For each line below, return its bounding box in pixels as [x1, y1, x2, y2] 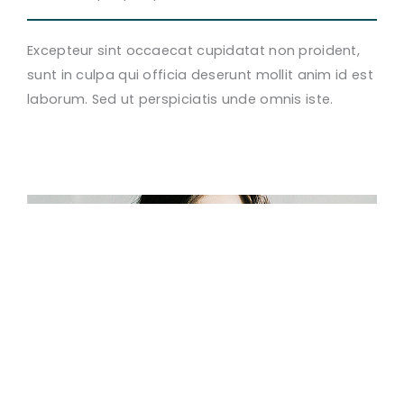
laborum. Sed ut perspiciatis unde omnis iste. [27, 90, 334, 108]
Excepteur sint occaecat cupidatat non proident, [27, 41, 361, 60]
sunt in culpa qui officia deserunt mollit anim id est [27, 66, 373, 84]
